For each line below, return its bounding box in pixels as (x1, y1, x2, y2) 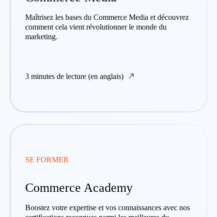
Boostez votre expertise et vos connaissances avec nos (25, 203, 190, 212)
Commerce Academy (25, 181, 133, 195)
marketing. (25, 32, 58, 41)
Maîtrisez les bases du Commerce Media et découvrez (25, 13, 189, 21)
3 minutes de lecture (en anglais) (25, 72, 124, 80)
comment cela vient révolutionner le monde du (25, 23, 167, 31)
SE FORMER (25, 155, 69, 164)
